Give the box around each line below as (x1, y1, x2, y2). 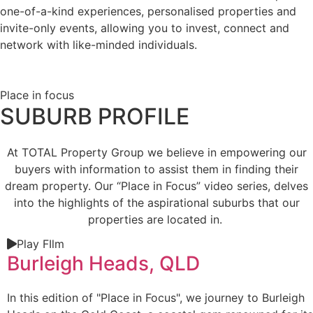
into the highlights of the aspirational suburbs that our (13, 196, 300, 210)
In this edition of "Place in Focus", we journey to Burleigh (7, 291, 305, 305)
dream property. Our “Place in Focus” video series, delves (5, 179, 308, 194)
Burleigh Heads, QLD (7, 252, 200, 276)
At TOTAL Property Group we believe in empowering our (6, 145, 307, 160)
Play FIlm (17, 237, 64, 252)
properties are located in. (87, 212, 226, 227)
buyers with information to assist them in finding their (15, 162, 298, 177)
